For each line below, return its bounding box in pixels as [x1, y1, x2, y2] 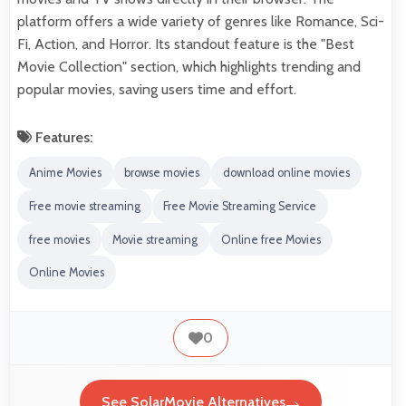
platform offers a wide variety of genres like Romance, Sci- [17, 12, 384, 30]
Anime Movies [28, 166, 101, 180]
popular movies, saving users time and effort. [17, 80, 296, 98]
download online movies [222, 166, 350, 180]
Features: [32, 128, 93, 146]
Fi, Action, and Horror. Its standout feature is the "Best [17, 34, 354, 53]
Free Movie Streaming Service [163, 198, 317, 213]
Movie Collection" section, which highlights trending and [17, 57, 361, 75]
